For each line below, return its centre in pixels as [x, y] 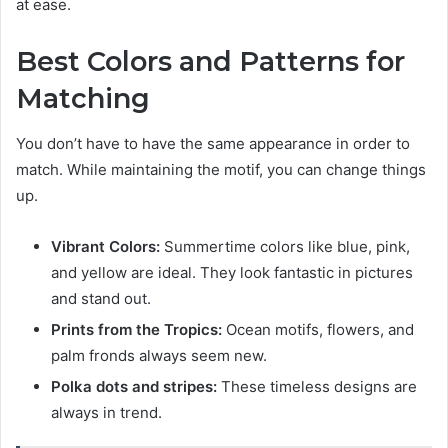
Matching [83, 99]
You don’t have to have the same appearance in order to [213, 143]
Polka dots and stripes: [134, 386]
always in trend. [106, 412]
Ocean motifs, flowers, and [320, 329]
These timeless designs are [317, 386]
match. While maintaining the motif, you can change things [221, 169]
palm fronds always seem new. [159, 355]
